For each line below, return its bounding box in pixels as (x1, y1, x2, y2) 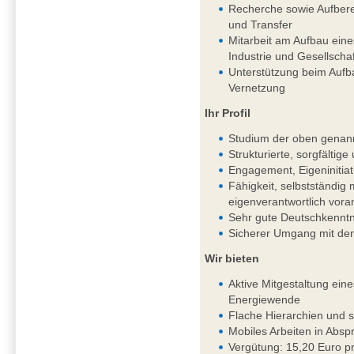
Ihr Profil (205, 107, 251, 120)
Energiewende (228, 293, 301, 307)
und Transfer (228, 18, 293, 32)
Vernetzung (228, 81, 286, 95)
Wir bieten (205, 252, 260, 265)
